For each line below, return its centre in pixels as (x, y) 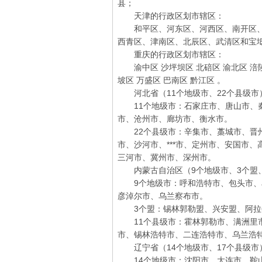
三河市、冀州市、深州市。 (167, 157)
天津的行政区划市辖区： (171, 16)
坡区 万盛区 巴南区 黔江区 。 (171, 80)
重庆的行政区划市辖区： (171, 54)
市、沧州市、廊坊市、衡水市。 (175, 119)
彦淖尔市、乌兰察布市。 (163, 196)
